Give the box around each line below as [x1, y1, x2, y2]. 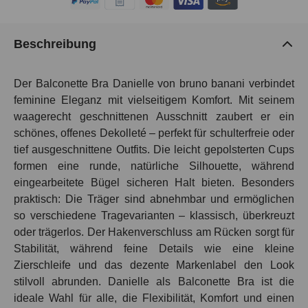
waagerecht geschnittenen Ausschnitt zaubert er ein [14, 111, 294, 123]
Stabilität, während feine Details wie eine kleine [14, 243, 294, 255]
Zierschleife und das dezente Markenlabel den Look [14, 259, 294, 272]
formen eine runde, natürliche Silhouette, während [14, 160, 294, 173]
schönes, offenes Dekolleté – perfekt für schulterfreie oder [14, 127, 294, 140]
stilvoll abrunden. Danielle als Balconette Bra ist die [14, 276, 294, 288]
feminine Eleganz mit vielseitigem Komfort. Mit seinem [14, 94, 294, 107]
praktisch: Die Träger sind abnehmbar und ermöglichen [14, 193, 294, 206]
